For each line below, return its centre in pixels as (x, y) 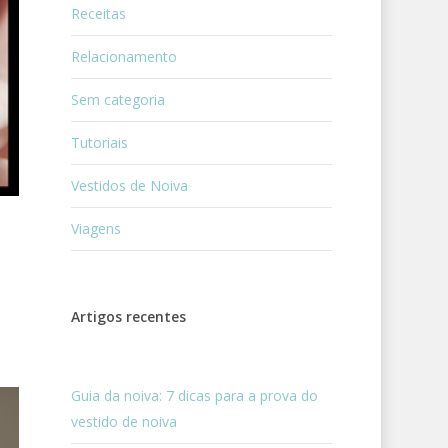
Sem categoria (117, 99)
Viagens (95, 228)
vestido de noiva (123, 421)
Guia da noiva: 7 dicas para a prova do (194, 395)
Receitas (98, 13)
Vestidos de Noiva (129, 185)
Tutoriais (99, 142)
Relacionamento (123, 56)
